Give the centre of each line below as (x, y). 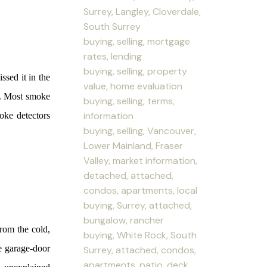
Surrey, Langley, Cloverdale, (142, 11)
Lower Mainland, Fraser (133, 145)
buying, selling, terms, (129, 101)
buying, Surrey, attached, (138, 205)
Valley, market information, (141, 160)
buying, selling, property (136, 71)
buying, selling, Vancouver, (140, 131)
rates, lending (113, 56)
